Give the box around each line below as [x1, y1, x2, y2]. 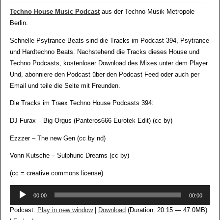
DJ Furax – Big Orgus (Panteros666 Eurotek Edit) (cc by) [9, 117, 172, 125]
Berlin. [9, 20, 28, 27]
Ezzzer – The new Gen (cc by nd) [9, 135, 106, 142]
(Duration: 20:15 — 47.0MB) [125, 207, 207, 214]
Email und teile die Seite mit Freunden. [9, 82, 120, 89]
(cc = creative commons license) [9, 169, 103, 177]
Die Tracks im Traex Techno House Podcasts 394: [9, 100, 154, 107]
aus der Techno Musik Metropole [99, 8, 194, 16]
